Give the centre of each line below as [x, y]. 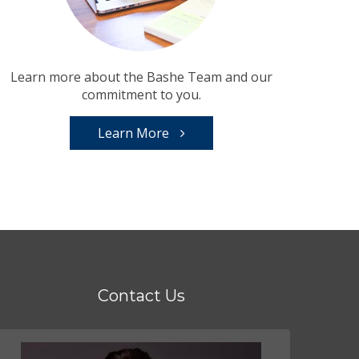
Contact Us [141, 296]
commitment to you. [141, 95]
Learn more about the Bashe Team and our [141, 77]
